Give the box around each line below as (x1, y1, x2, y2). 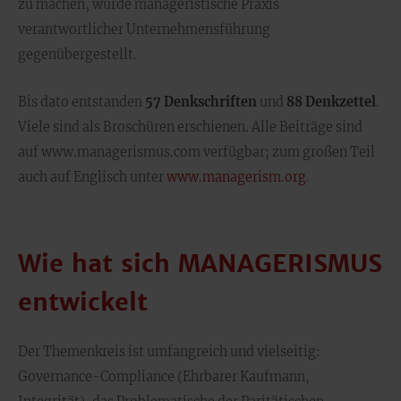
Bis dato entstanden (18, 94, 145, 110)
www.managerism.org (166, 169, 306, 185)
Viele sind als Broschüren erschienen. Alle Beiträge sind (18, 119, 363, 135)
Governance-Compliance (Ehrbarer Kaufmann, (18, 369, 310, 385)
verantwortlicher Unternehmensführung (18, 21, 270, 38)
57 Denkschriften (145, 94, 257, 110)
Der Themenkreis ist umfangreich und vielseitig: (18, 344, 320, 360)
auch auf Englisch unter (18, 169, 166, 185)
